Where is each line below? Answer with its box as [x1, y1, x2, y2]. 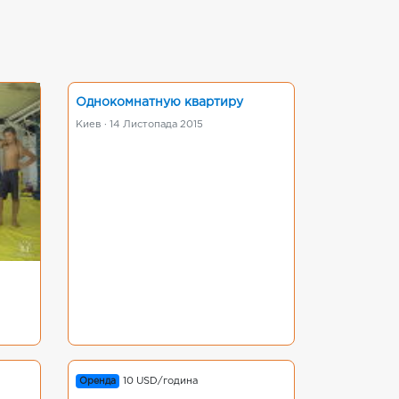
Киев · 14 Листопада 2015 [76, 120, 203, 129]
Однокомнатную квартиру [76, 97, 243, 108]
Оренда [79, 377, 117, 386]
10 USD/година [123, 377, 199, 386]
